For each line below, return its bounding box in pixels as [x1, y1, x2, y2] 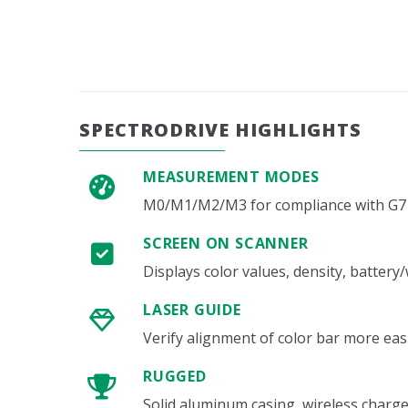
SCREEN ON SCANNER [143, 233, 309, 253]
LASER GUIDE [143, 300, 241, 320]
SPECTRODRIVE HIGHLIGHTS [79, 117, 362, 142]
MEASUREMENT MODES [143, 167, 320, 187]
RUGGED [143, 366, 207, 386]
